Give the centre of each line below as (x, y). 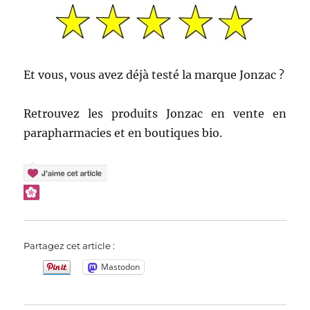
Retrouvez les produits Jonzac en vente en (155, 113)
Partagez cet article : (70, 245)
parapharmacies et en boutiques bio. (123, 133)
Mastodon (121, 267)
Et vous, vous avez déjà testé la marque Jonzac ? (154, 74)
